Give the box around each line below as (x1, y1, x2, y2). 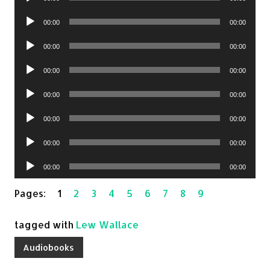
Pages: (14, 186, 58, 199)
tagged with (14, 218, 76, 231)
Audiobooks (23, 241, 75, 253)
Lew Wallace (76, 218, 139, 231)
